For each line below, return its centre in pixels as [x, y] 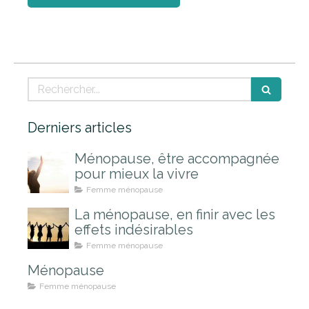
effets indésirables [134, 229]
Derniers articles [80, 127]
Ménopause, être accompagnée [177, 158]
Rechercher [61, 83]
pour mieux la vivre [137, 173]
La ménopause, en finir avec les [175, 214]
